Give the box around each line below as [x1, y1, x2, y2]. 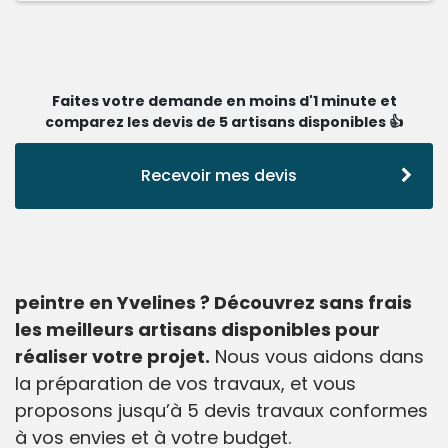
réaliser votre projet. [15, 344, 210, 370]
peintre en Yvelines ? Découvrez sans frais [15, 290, 412, 316]
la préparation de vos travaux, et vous [15, 371, 356, 397]
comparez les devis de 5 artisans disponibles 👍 [45, 112, 403, 133]
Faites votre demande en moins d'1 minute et [51, 91, 397, 112]
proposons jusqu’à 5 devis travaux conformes [15, 398, 428, 424]
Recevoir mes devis [140, 164, 297, 188]
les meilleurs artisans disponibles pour [15, 317, 380, 343]
